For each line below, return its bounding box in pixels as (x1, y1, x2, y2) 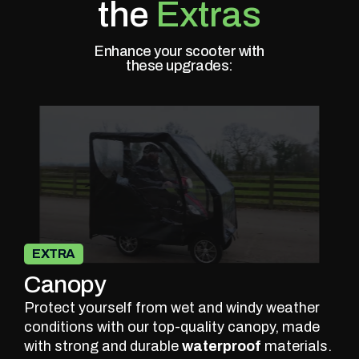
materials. (261, 337, 332, 354)
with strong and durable (24, 337, 182, 354)
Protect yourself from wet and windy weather (24, 299, 320, 316)
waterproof (182, 337, 261, 354)
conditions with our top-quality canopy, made (24, 318, 320, 335)
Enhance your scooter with (95, 42, 264, 59)
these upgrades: (126, 57, 233, 74)
